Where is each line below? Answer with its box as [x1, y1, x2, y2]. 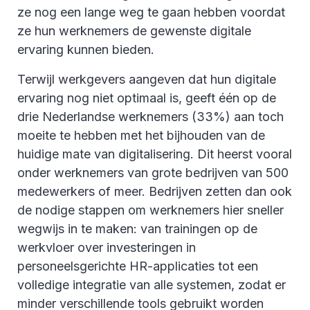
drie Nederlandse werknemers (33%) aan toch [17, 109, 284, 124]
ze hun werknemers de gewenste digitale [17, 23, 251, 38]
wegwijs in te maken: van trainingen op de [17, 221, 257, 236]
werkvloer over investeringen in [17, 239, 196, 255]
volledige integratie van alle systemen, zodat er [17, 277, 286, 292]
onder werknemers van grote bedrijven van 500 [17, 165, 289, 180]
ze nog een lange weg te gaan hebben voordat [17, 4, 285, 19]
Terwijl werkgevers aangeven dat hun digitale [17, 71, 276, 86]
